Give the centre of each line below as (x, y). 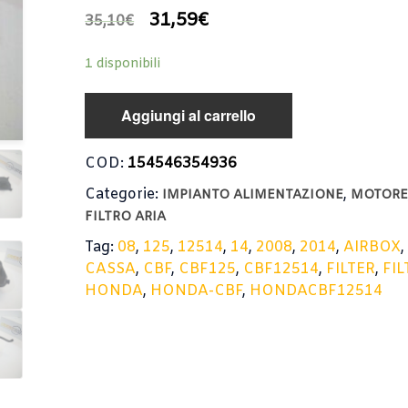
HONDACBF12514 (316, 291)
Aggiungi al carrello (189, 115)
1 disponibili (123, 64)
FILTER (351, 269)
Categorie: (124, 194)
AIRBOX (372, 247)
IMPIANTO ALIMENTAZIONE (253, 195)
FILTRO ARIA (126, 217)
